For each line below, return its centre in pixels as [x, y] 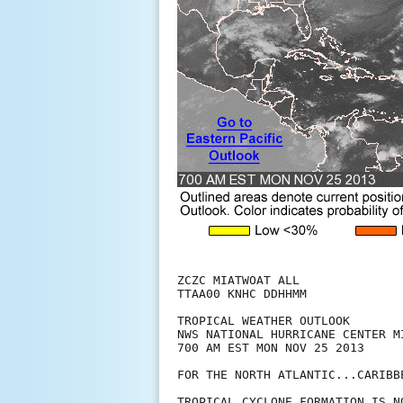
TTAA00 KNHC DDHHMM [242, 294]
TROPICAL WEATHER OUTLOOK [264, 321]
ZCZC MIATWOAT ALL [238, 281]
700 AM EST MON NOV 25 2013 [271, 348]
